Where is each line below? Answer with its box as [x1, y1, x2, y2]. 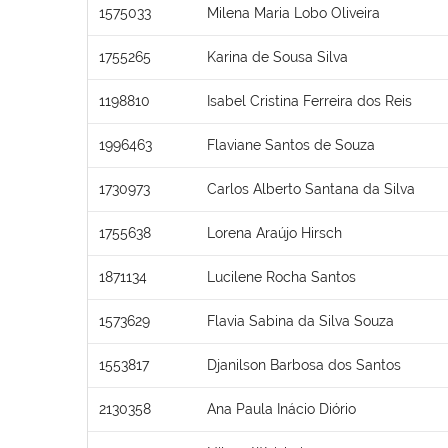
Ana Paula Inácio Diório [207, 400, 356, 417]
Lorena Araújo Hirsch [207, 224, 342, 241]
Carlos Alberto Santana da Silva [207, 180, 415, 197]
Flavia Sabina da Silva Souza [207, 312, 394, 329]
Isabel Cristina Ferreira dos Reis [207, 92, 412, 109]
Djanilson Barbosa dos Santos [207, 356, 401, 373]
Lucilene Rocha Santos [207, 268, 356, 285]
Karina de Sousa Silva [207, 48, 348, 65]
